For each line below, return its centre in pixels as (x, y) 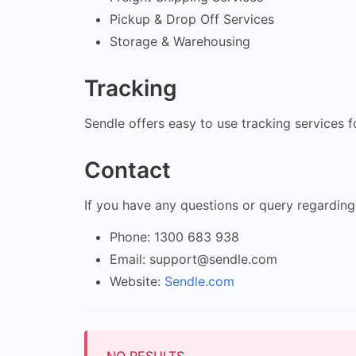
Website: (137, 281)
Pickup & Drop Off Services (192, 19)
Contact (128, 170)
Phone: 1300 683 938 (174, 236)
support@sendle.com (213, 259)
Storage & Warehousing (180, 41)
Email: (130, 259)
